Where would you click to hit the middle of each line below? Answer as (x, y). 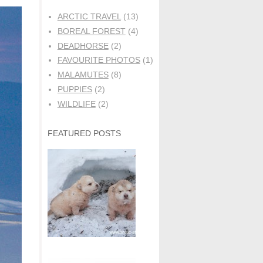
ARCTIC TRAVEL (89, 16)
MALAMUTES (83, 75)
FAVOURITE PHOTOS (99, 60)
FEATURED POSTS (84, 133)
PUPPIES (75, 89)
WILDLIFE (76, 104)
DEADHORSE (83, 45)
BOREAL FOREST (91, 31)
